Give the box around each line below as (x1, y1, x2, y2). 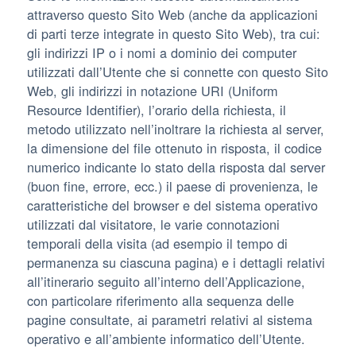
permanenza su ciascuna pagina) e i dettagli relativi (27, 253, 325, 273)
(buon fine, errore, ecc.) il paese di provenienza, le (27, 176, 318, 196)
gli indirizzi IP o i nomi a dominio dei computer (27, 43, 296, 63)
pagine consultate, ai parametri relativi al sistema (27, 310, 312, 330)
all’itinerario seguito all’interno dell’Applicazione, (27, 272, 305, 292)
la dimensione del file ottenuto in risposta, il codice (27, 138, 322, 158)
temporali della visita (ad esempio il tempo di (27, 234, 288, 253)
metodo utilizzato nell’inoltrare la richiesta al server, (27, 119, 324, 139)
